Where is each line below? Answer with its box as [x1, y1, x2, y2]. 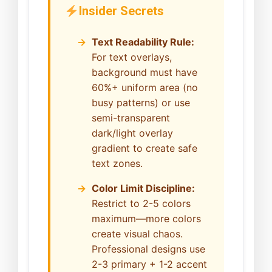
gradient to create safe [92, 142, 197, 155]
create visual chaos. [92, 228, 183, 240]
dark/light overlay [92, 127, 173, 140]
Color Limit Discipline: [92, 182, 195, 195]
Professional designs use [92, 243, 205, 256]
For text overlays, [92, 51, 172, 64]
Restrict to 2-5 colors [92, 197, 191, 210]
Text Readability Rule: [92, 36, 194, 49]
